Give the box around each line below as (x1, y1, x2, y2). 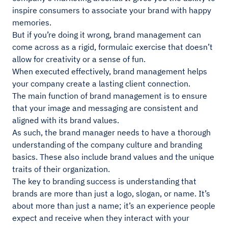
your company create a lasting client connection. (12, 78, 190, 89)
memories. (12, 17, 51, 28)
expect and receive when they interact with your (12, 213, 189, 223)
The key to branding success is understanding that (12, 176, 196, 187)
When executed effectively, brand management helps (12, 66, 207, 77)
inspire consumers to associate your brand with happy (12, 5, 211, 16)
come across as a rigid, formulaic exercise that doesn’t (12, 42, 213, 52)
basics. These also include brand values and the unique (12, 152, 214, 162)
